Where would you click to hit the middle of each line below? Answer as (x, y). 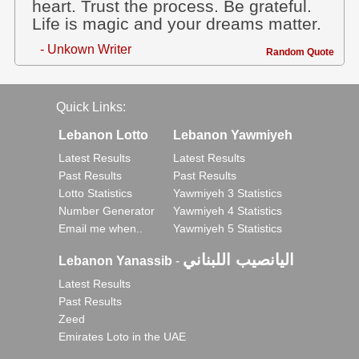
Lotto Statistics (95, 193)
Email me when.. (101, 228)
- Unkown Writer (86, 49)
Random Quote (300, 52)
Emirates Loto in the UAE (122, 337)
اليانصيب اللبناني (238, 260)
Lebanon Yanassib (115, 261)
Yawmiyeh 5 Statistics (228, 228)
